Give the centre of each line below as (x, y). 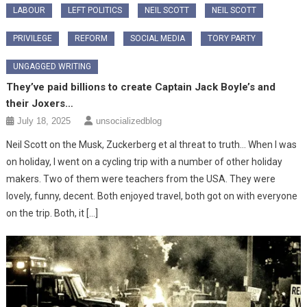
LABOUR (29, 10)
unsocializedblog (129, 121)
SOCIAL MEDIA (158, 38)
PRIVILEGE (33, 38)
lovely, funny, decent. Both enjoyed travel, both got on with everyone (152, 196)
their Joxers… (40, 103)
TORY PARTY (232, 38)
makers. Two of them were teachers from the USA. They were (141, 179)
